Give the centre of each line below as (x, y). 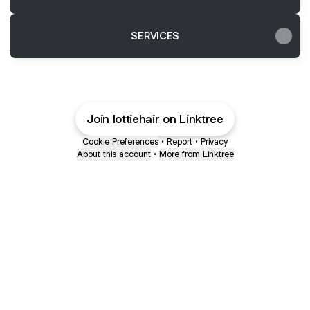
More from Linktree (196, 154)
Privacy (214, 142)
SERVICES (155, 36)
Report (180, 142)
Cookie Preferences (120, 142)
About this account (113, 154)
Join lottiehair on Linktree (155, 119)
